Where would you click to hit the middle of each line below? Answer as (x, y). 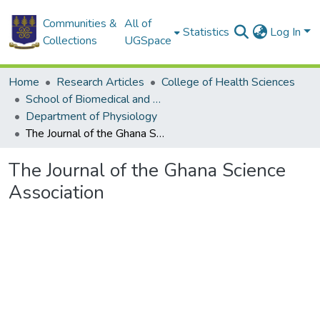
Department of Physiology (91, 116)
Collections (70, 41)
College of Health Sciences (228, 82)
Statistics (206, 32)
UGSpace (148, 41)
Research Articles (100, 82)
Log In (287, 32)
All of (138, 24)
